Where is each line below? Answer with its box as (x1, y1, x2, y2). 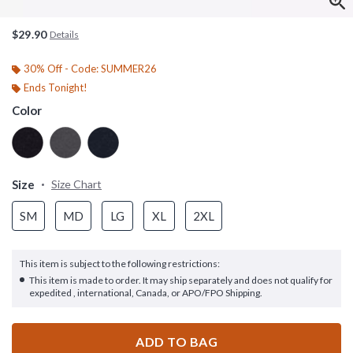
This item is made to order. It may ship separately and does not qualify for (29, 273, 333, 286)
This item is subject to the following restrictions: (20, 257, 221, 269)
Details (50, 28, 80, 40)
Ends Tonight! (24, 80, 87, 94)
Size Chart (51, 176, 102, 191)
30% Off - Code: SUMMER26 (24, 61, 157, 75)
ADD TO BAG (136, 333, 217, 349)
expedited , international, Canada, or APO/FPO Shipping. (29, 286, 262, 299)
